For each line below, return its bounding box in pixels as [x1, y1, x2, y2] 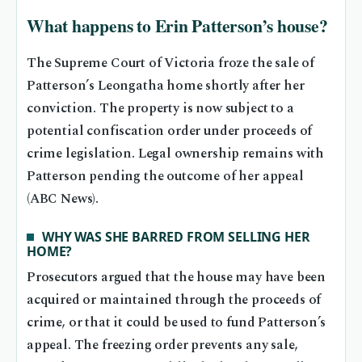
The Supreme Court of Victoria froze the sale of [27, 53, 315, 74]
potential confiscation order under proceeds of [27, 120, 313, 141]
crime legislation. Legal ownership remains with [27, 143, 325, 164]
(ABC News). [27, 188, 99, 209]
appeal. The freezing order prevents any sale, [27, 335, 298, 356]
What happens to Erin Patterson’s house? [27, 13, 328, 39]
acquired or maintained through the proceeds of [27, 290, 322, 311]
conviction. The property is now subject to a [27, 98, 294, 119]
